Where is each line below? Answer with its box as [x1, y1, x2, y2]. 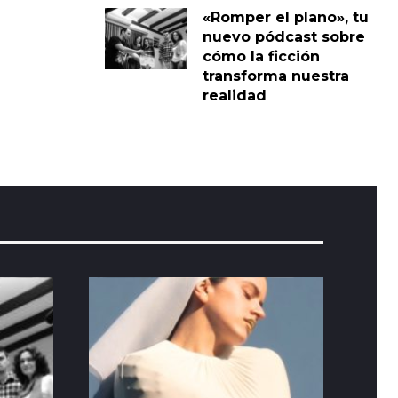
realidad [202, 86, 267, 104]
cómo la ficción [202, 47, 320, 65]
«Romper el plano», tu [202, 8, 369, 26]
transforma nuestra [202, 67, 349, 84]
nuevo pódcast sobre [202, 28, 365, 45]
